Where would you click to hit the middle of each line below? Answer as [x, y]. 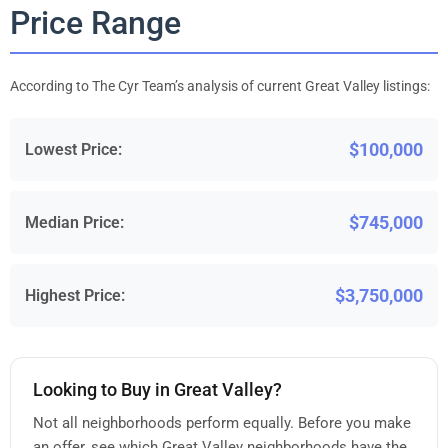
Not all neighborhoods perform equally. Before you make [222, 422]
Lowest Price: [73, 149]
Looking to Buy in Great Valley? [157, 389]
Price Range [95, 22]
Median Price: [74, 222]
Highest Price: [75, 295]
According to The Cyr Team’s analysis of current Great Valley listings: [220, 85]
